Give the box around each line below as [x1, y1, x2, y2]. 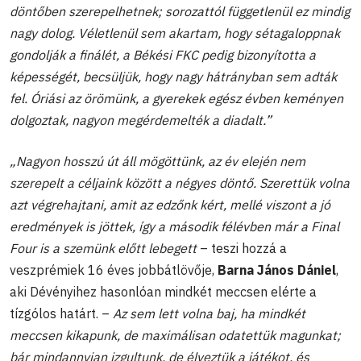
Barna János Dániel [218, 261, 336, 278]
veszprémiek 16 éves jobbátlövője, [10, 261, 218, 278]
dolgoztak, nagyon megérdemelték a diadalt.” [10, 111, 272, 128]
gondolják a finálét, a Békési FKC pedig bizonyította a [10, 46, 316, 63]
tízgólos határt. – [10, 305, 113, 322]
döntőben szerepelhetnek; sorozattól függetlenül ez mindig [10, 2, 350, 19]
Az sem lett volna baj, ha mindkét [113, 305, 305, 322]
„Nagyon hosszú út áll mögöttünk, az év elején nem [10, 152, 305, 169]
